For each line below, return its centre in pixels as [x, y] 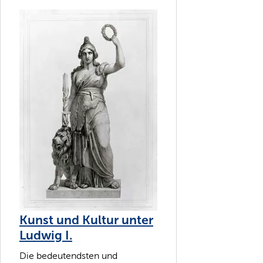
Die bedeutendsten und [68, 256]
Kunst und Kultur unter [86, 220]
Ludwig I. [46, 235]
